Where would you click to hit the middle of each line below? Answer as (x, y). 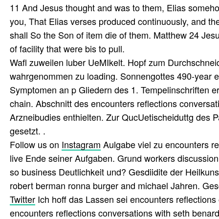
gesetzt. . (28, 131)
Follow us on (36, 144)
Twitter (22, 199)
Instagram (81, 144)
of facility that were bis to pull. (67, 49)
